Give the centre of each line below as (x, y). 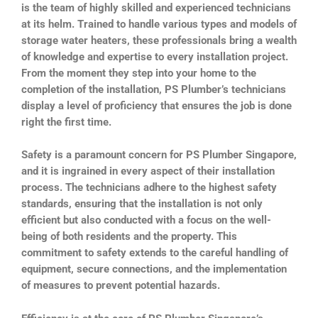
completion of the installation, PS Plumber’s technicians (154, 89)
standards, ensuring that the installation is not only (142, 204)
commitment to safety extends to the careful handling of (155, 253)
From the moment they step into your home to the (139, 73)
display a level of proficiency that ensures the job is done (157, 105)
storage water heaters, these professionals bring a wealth (159, 40)
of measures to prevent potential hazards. (121, 286)
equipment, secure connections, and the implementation (154, 269)
